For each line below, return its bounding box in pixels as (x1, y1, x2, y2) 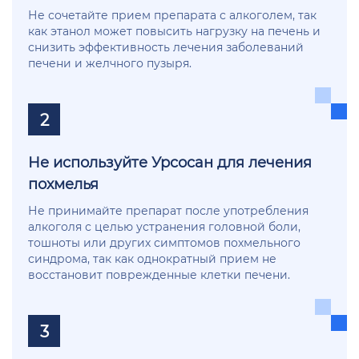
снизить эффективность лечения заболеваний (28, 39, 304, 55)
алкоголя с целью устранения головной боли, (28, 219, 301, 235)
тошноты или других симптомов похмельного (28, 235, 301, 251)
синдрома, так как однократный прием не (28, 251, 276, 267)
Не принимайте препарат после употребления (28, 203, 309, 219)
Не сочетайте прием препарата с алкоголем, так (28, 7, 317, 23)
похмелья (28, 174, 99, 194)
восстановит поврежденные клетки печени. (28, 267, 290, 283)
